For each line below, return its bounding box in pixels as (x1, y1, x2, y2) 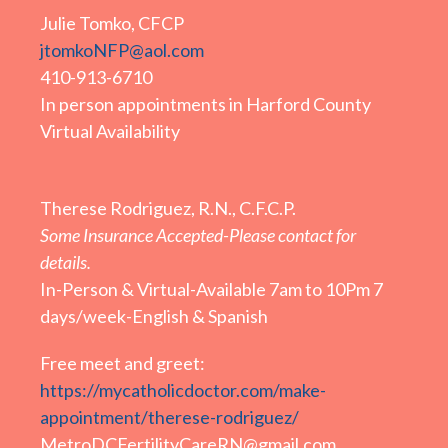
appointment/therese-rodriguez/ (40, 406, 299, 429)
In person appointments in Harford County (40, 93, 371, 116)
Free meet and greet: (40, 352, 205, 375)
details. (40, 251, 91, 274)
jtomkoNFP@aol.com (40, 39, 204, 62)
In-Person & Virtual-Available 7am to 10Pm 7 (40, 278, 383, 301)
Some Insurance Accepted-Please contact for (40, 224, 356, 247)
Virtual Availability (40, 120, 180, 143)
